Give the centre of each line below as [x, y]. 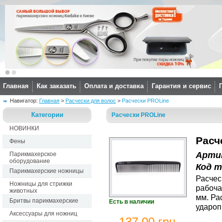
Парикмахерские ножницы [47, 171]
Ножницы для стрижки [41, 184]
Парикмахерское [33, 154]
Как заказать [56, 86]
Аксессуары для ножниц [43, 214]
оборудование [30, 161]
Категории [47, 115]
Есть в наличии [132, 202]
